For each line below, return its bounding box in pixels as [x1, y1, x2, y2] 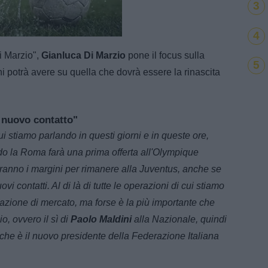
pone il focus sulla [126, 50, 205, 60]
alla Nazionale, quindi [132, 214, 227, 224]
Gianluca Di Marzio [41, 50, 126, 60]
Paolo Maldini [71, 214, 132, 224]
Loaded [5, 26, 27, 33]
